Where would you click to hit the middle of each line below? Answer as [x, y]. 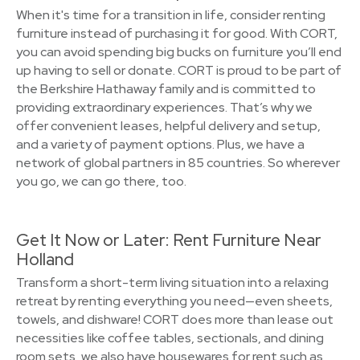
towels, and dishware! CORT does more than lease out [175, 319]
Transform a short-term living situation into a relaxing [172, 282]
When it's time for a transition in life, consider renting [171, 15]
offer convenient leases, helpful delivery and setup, [168, 126]
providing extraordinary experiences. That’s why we [164, 107]
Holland [45, 259]
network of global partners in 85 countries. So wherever [178, 163]
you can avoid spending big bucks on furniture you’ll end [179, 52]
